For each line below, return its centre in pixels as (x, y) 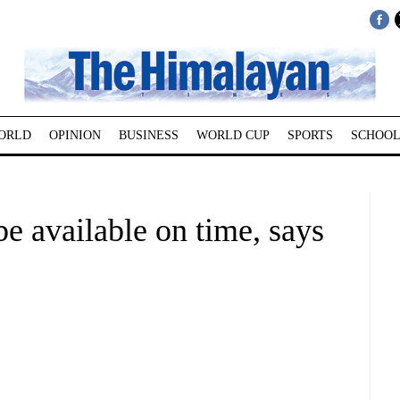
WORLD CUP (233, 135)
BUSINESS (148, 135)
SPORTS (310, 135)
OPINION (75, 135)
